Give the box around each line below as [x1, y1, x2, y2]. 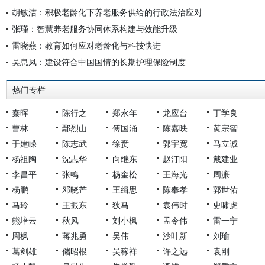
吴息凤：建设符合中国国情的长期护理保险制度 [12, 56, 186, 67]
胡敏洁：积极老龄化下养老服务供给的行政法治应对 [12, 7, 202, 18]
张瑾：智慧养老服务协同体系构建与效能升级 [12, 23, 177, 34]
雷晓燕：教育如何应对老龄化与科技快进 [12, 40, 161, 51]
